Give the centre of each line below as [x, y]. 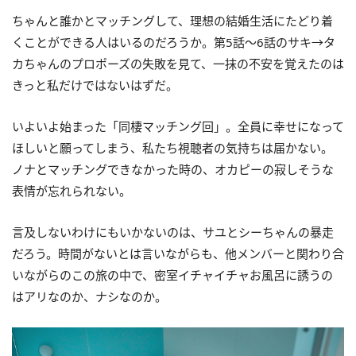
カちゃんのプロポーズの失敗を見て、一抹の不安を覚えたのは [178, 64]
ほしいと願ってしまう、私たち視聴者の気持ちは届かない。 [172, 148]
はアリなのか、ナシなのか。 [89, 296]
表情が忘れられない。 [72, 191]
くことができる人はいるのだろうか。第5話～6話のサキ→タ [174, 42]
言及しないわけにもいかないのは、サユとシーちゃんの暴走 [173, 232]
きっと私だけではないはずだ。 [95, 85]
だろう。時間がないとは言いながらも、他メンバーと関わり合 [178, 253]
